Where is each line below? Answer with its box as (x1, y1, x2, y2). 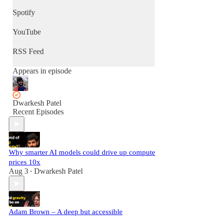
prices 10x (9, 158, 40, 166)
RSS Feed (13, 47, 44, 55)
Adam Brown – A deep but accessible (9, 208, 123, 216)
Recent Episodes (13, 108, 64, 116)
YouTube (13, 28, 41, 36)
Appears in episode (13, 67, 72, 75)
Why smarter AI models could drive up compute (9, 148, 155, 156)
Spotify (13, 8, 35, 17)
